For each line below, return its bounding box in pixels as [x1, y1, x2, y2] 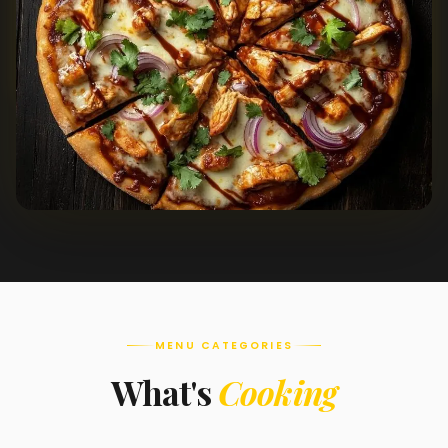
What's [110, 370, 218, 415]
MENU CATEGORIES [155, 338, 293, 354]
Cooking [218, 370, 338, 415]
